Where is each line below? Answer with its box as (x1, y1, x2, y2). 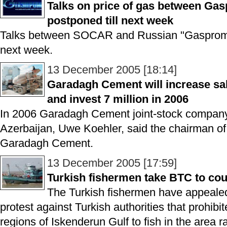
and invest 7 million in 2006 (47, 93, 188, 105)
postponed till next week (47, 14, 173, 27)
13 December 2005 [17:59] (47, 157, 177, 169)
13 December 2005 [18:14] (47, 63, 177, 76)
